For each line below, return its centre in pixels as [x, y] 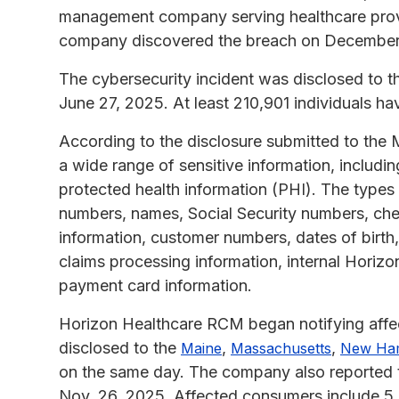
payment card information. [155, 285]
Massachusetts [281, 348]
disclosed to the [120, 347]
